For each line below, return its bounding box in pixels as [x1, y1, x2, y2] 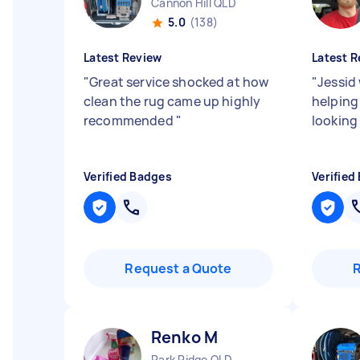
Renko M [151, 326, 219, 348]
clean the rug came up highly [84, 92, 261, 110]
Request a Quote [125, 260, 232, 277]
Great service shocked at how [89, 73, 269, 91]
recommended [84, 112, 176, 129]
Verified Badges [84, 169, 172, 184]
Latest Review [84, 50, 162, 65]
